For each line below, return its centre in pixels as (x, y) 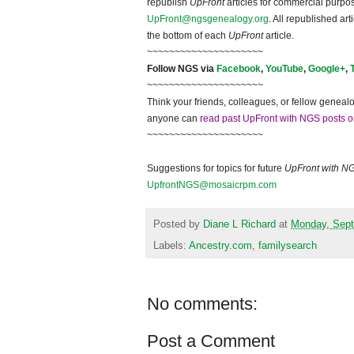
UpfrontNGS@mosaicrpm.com (212, 185)
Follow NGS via (182, 69)
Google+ (327, 69)
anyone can (173, 119)
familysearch (288, 245)
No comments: (202, 303)
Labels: (171, 245)
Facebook (239, 69)
